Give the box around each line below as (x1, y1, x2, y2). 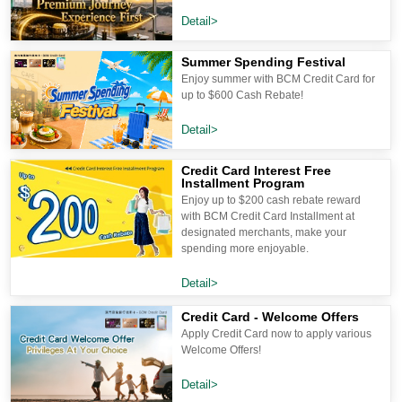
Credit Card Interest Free (181, 163, 332, 179)
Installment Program (181, 176, 305, 191)
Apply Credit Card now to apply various (181, 328, 372, 341)
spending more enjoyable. (181, 242, 310, 256)
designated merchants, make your (181, 226, 347, 240)
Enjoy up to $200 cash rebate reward (181, 194, 362, 207)
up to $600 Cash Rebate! (181, 89, 304, 102)
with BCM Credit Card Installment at (181, 210, 355, 223)
